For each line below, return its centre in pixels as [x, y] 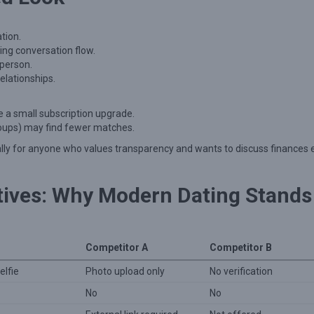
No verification [241, 271]
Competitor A [116, 247]
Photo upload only [125, 271]
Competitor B [240, 247]
